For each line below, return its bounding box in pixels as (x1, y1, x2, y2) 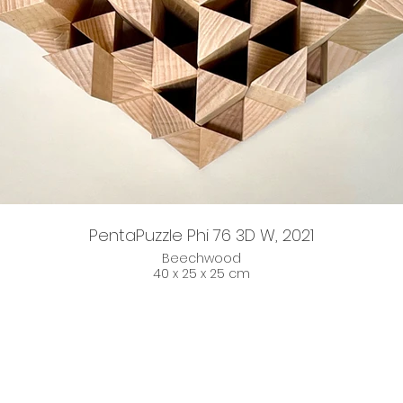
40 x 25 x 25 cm (153, 264, 250, 282)
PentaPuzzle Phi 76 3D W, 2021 (89, 224, 314, 246)
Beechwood (162, 249, 241, 267)
